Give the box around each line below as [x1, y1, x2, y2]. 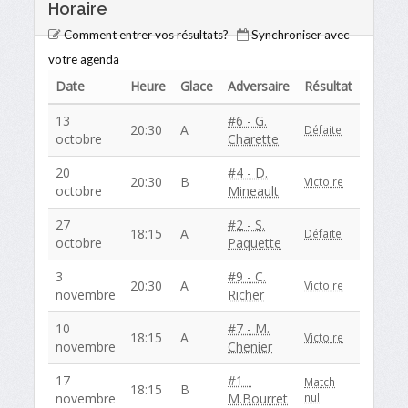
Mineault [228, 182, 280, 200]
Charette [228, 130, 280, 148]
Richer [228, 286, 265, 304]
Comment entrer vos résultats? [64, 27, 229, 43]
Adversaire [228, 77, 291, 96]
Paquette [228, 234, 282, 252]
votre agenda [48, 52, 120, 67]
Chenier [228, 338, 273, 356]
